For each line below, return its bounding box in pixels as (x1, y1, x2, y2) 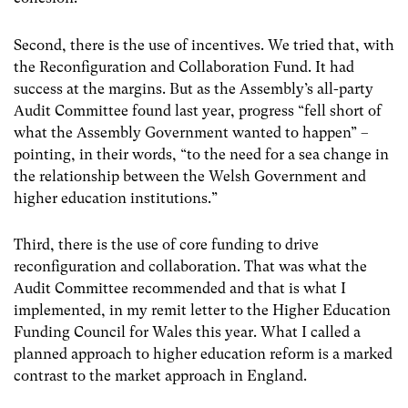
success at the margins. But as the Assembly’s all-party (14, 79, 373, 97)
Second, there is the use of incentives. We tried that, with (14, 36, 394, 54)
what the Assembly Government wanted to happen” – (14, 123, 369, 141)
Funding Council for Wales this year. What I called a (14, 322, 361, 341)
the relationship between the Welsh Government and (14, 167, 366, 185)
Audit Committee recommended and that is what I (14, 279, 346, 297)
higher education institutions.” (14, 189, 218, 207)
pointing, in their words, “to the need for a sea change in (14, 145, 389, 163)
